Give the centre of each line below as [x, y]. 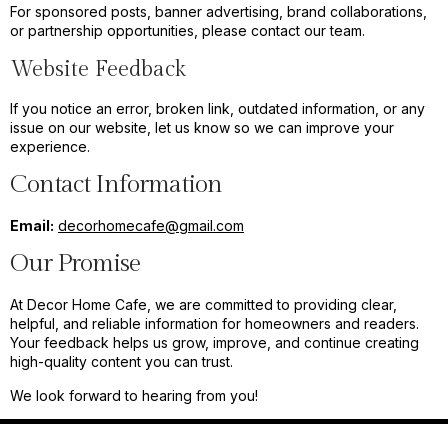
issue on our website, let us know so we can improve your [202, 127]
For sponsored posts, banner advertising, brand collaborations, [218, 12]
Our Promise [75, 264]
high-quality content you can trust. [121, 362]
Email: [32, 225]
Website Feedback [98, 68]
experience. [50, 146]
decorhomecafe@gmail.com [151, 225]
